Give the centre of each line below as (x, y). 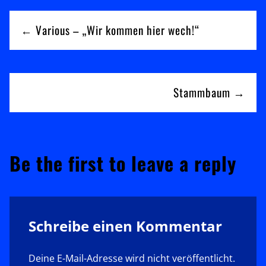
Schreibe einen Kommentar (125, 226)
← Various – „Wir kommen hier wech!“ (110, 30)
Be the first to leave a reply (123, 163)
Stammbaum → (209, 92)
